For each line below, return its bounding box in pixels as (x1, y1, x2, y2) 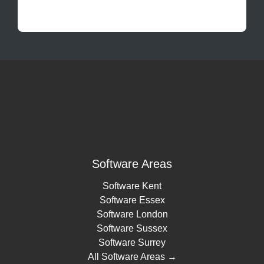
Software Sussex (97, 223, 167, 234)
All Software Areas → (87, 252, 177, 262)
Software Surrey (98, 237, 166, 248)
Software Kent (103, 181, 161, 192)
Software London (96, 209, 168, 220)
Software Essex (99, 195, 165, 206)
